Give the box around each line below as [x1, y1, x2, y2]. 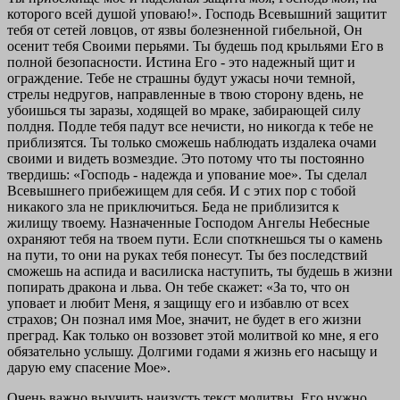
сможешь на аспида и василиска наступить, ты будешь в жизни [7, 262, 393, 279]
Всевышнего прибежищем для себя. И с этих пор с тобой [7, 182, 356, 198]
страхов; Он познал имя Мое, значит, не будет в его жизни [7, 311, 362, 327]
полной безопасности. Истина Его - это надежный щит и [7, 54, 355, 70]
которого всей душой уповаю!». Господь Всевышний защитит [7, 5, 387, 21]
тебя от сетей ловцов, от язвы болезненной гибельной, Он [7, 21, 362, 37]
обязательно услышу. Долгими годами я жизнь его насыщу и [7, 343, 378, 359]
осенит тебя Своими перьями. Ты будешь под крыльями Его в [7, 37, 384, 54]
